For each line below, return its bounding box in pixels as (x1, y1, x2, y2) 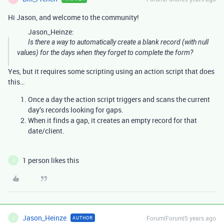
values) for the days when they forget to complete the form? (17, 48, 193, 56)
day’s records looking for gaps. (28, 105, 123, 114)
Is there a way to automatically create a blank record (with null (28, 38, 208, 46)
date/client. (28, 126, 64, 135)
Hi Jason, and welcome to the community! (8, 12, 139, 22)
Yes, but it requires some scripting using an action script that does (8, 66, 214, 76)
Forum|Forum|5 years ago (146, 214, 216, 222)
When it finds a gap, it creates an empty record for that (28, 115, 197, 125)
